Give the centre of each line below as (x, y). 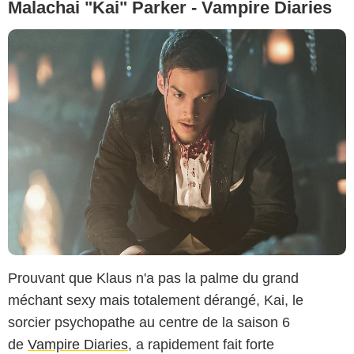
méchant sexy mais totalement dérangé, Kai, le (156, 301)
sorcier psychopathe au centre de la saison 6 (149, 323)
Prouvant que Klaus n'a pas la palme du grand (153, 279)
